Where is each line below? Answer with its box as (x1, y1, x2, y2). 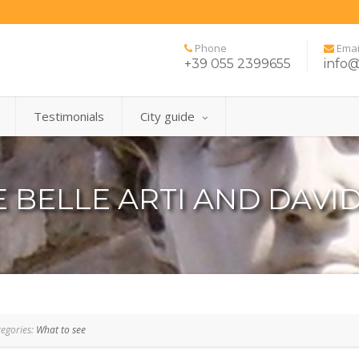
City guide (140, 108, 195, 124)
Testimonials (34, 108, 104, 124)
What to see (36, 323, 86, 337)
